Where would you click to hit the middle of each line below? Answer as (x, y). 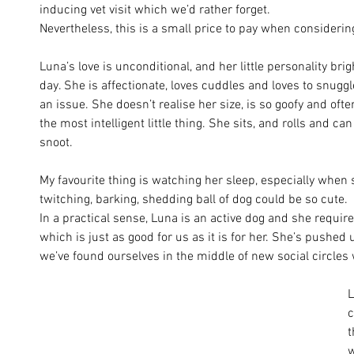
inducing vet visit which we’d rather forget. (156, 10)
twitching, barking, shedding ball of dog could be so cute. (194, 200)
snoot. (58, 143)
